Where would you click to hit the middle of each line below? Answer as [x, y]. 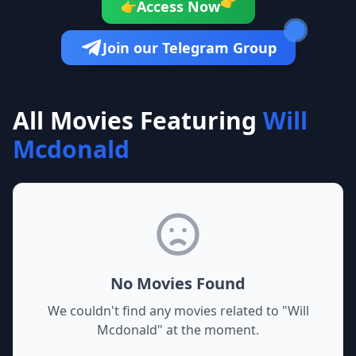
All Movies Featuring [135, 120]
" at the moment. [208, 330]
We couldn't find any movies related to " [167, 311]
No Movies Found [178, 283]
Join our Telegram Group [189, 48]
